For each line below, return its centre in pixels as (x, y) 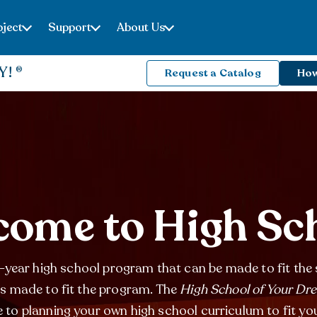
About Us (141, 28)
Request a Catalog (213, 73)
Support (70, 28)
